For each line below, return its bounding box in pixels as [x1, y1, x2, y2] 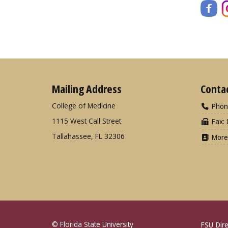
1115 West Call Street [52, 116, 121, 126]
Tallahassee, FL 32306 [52, 131, 125, 141]
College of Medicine [52, 101, 116, 111]
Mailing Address [52, 81, 122, 97]
